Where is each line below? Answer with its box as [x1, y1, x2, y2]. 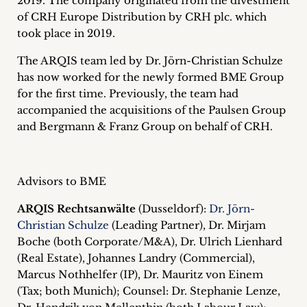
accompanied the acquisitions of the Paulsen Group [17, 103, 286, 116]
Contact [17, 35, 88, 56]
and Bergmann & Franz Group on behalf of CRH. [17, 120, 273, 133]
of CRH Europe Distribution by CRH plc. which [17, 10, 267, 23]
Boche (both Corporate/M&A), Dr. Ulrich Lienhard [17, 235, 282, 248]
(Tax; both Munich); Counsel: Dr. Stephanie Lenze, [17, 284, 280, 297]
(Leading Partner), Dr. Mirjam [109, 219, 266, 232]
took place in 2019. [17, 27, 115, 40]
